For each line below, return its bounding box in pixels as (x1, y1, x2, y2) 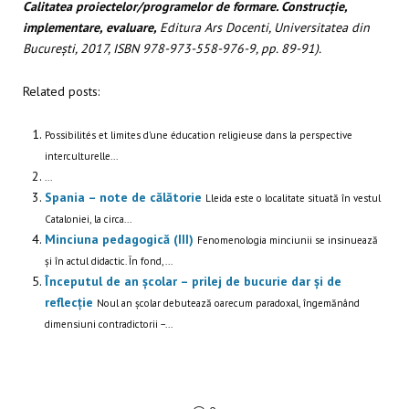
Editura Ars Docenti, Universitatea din (160, 18, 370, 36)
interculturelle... (45, 149, 118, 163)
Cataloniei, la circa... (45, 212, 131, 225)
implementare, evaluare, (23, 18, 160, 36)
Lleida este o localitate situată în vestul (205, 191, 381, 204)
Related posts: (23, 82, 100, 100)
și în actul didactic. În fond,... (45, 254, 173, 267)
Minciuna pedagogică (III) (45, 230, 194, 247)
